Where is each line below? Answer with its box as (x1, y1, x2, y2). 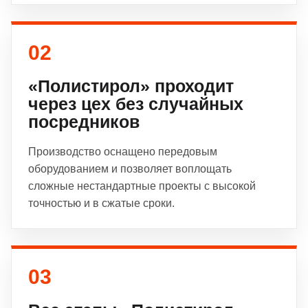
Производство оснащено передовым (28, 146, 217, 157)
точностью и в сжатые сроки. (28, 197, 175, 209)
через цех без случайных (28, 94, 243, 113)
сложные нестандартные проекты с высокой (28, 180, 256, 192)
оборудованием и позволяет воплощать (28, 163, 232, 175)
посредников (28, 112, 140, 131)
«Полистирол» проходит (28, 76, 234, 96)
